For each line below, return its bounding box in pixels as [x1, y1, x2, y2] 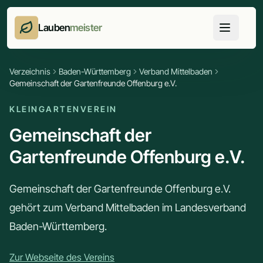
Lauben [38, 22, 70, 34]
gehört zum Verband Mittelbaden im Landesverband [9, 201, 246, 214]
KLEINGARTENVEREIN [9, 104, 117, 114]
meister [70, 22, 102, 34]
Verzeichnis [9, 66, 50, 76]
